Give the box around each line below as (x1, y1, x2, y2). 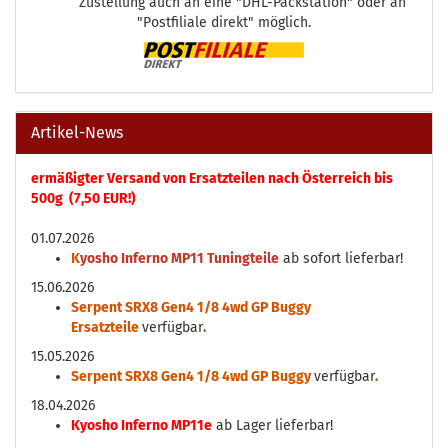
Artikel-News (31, 123, 123, 142)
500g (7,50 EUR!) (31, 190, 136, 207)
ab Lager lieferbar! (212, 417, 333, 434)
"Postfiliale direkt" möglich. (137, 14, 311, 31)
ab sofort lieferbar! (279, 250, 403, 267)
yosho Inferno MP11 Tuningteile (80, 250, 279, 267)
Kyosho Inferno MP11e (71, 417, 212, 434)
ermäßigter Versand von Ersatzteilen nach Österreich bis (31, 170, 393, 187)
